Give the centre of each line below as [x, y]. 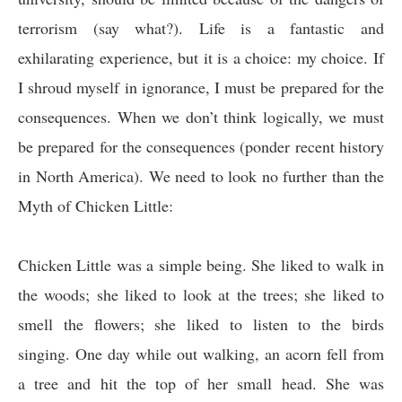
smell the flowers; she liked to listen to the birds [201, 324]
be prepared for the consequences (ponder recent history [201, 146]
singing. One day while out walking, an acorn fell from [201, 354]
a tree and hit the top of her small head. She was [201, 383]
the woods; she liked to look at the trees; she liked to [201, 294]
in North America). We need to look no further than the [201, 176]
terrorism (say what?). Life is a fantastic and [201, 28]
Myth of [47, 205]
